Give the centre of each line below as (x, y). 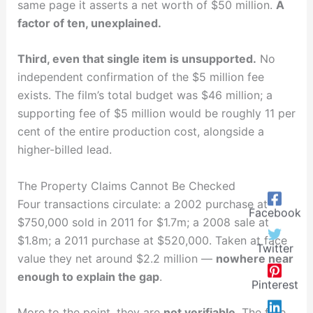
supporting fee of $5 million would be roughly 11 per (156, 114)
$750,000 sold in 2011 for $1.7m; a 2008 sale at (143, 222)
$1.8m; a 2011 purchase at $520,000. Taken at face (152, 240)
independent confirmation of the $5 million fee (140, 77)
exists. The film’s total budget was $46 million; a (145, 95)
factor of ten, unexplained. (89, 23)
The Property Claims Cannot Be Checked (126, 185)
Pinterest (275, 285)
